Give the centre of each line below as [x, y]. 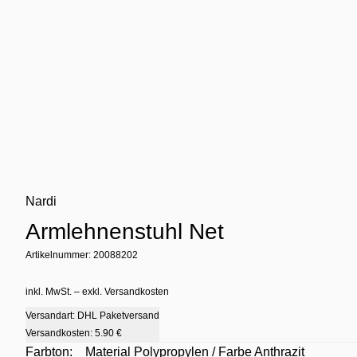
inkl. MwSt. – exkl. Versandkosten [97, 292]
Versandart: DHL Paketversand [92, 316]
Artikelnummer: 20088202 [82, 255]
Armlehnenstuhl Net [125, 232]
